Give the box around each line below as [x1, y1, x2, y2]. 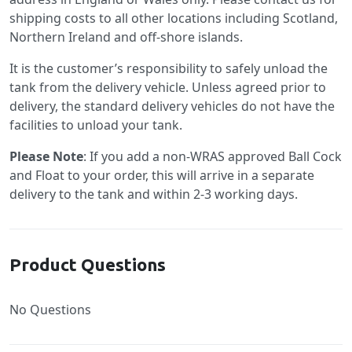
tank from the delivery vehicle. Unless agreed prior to [9, 79, 326, 96]
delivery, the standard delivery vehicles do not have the [9, 97, 335, 115]
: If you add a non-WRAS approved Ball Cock [83, 148, 342, 165]
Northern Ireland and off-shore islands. [9, 28, 243, 46]
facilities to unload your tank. [9, 116, 182, 134]
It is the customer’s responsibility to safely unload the [9, 60, 328, 77]
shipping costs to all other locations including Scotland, [9, 9, 338, 27]
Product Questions [9, 255, 166, 274]
